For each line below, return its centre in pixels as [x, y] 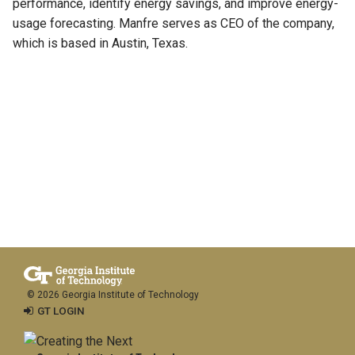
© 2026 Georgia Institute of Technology [113, 295]
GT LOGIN [61, 311]
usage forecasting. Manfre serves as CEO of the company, [174, 23]
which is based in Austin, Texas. [100, 43]
